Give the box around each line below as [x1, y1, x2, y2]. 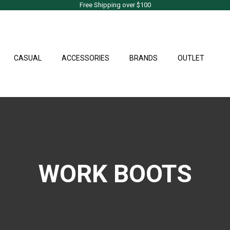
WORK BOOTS [38, 159, 192, 188]
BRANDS [129, 54, 158, 62]
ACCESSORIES [62, 54, 109, 62]
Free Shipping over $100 [79, 1, 151, 9]
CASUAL [14, 54, 42, 62]
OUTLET [178, 54, 204, 62]
